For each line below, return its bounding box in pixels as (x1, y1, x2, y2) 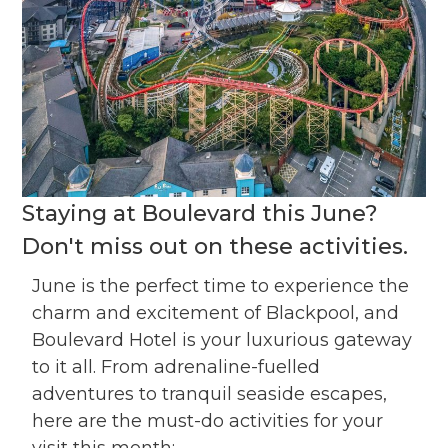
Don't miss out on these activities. (22, 233, 409, 261)
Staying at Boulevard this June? (22, 200, 379, 228)
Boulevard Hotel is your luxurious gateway (32, 329, 413, 352)
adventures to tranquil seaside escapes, (32, 383, 388, 406)
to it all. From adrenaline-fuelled (32, 356, 321, 379)
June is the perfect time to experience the (32, 275, 410, 298)
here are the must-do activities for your (32, 410, 384, 433)
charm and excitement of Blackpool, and (32, 302, 400, 325)
